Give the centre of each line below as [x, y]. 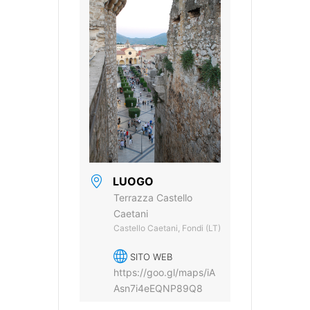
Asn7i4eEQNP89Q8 [158, 289]
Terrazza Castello [153, 198]
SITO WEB [151, 257]
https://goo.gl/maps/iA [164, 273]
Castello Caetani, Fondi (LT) [167, 228]
